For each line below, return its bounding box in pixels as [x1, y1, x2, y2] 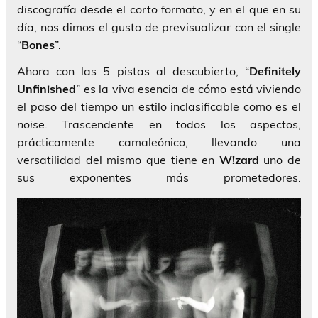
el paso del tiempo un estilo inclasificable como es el [17, 99, 301, 114]
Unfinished [17, 81, 76, 96]
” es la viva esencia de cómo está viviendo [76, 81, 301, 96]
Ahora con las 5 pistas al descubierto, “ [17, 63, 249, 78]
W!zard [219, 152, 259, 167]
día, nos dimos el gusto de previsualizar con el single [17, 19, 301, 34]
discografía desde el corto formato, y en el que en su [17, 1, 301, 16]
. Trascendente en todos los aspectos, [45, 116, 301, 131]
